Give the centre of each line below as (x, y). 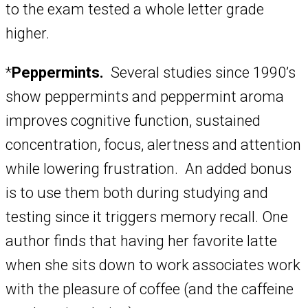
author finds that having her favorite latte (141, 241)
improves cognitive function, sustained (133, 121)
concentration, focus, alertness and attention (153, 145)
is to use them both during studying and (137, 193)
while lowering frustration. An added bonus (148, 169)
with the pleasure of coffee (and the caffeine (150, 289)
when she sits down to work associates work (153, 265)
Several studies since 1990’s (200, 73)
